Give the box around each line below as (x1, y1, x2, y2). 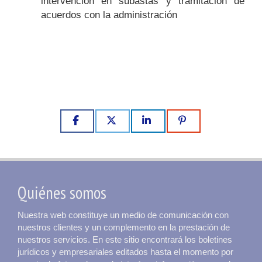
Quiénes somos (18, 181, 106, 204)
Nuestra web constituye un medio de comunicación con (18, 209, 229, 220)
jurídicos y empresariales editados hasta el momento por (18, 246, 233, 257)
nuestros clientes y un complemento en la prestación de (18, 222, 230, 232)
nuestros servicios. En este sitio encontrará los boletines (18, 234, 232, 244)
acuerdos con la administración (41, 9, 177, 20)
